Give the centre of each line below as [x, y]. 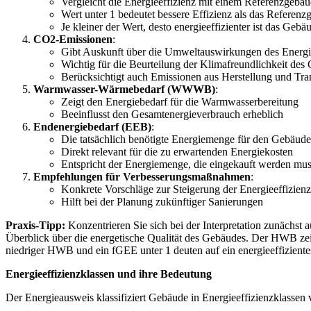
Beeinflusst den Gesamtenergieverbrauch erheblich [172, 114]
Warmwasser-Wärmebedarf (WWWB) [124, 89]
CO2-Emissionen [73, 39]
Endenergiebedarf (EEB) [92, 126]
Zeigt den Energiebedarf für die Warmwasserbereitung [180, 101]
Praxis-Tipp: [35, 225]
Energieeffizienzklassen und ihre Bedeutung [109, 274]
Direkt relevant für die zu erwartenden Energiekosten [177, 151]
